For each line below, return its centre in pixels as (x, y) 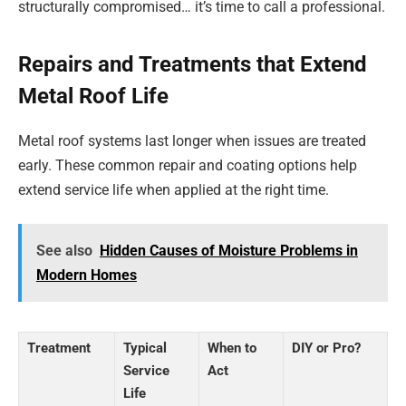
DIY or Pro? (326, 348)
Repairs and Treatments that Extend (193, 64)
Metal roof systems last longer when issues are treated (192, 140)
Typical (145, 348)
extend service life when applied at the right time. (174, 189)
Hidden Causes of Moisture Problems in (228, 251)
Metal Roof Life (93, 96)
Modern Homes (86, 275)
